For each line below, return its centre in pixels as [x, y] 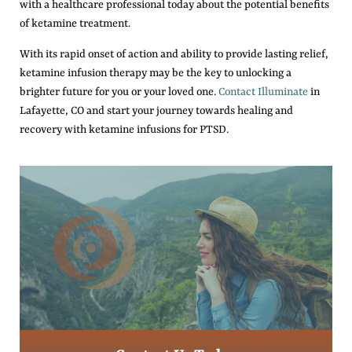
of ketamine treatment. [75, 24]
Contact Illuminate [263, 92]
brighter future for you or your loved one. [119, 92]
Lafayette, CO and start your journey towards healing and [156, 110]
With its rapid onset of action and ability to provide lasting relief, [174, 54]
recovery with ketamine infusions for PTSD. [124, 129]
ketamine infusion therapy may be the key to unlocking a [156, 73]
